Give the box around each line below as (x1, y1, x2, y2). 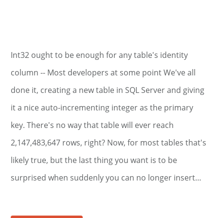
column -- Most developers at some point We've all (11, 67, 196, 78)
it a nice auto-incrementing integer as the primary (11, 102, 194, 113)
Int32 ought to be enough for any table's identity (11, 50, 188, 60)
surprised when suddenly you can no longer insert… (11, 172, 202, 183)
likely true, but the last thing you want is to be (11, 155, 178, 165)
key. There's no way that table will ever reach (11, 120, 174, 130)
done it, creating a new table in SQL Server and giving (11, 85, 205, 95)
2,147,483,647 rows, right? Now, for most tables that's (11, 137, 207, 148)
